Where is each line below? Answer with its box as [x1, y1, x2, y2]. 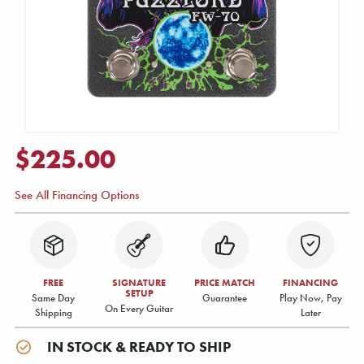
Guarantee [202, 291, 248, 305]
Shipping [34, 305, 72, 319]
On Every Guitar [105, 301, 174, 315]
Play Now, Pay [279, 291, 342, 305]
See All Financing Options [15, 187, 139, 203]
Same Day [32, 291, 76, 305]
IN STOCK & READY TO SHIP [46, 337, 231, 357]
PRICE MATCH [194, 275, 256, 289]
